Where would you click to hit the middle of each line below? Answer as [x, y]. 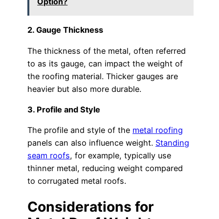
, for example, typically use [120, 156]
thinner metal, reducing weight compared [105, 168]
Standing [172, 143]
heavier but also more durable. [84, 89]
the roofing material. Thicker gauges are [103, 76]
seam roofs [49, 156]
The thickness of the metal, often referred [107, 51]
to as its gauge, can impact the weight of [105, 63]
